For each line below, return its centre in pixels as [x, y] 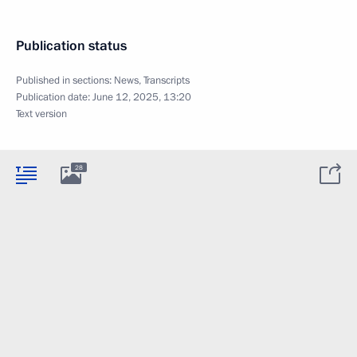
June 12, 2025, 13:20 [142, 97]
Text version [41, 114]
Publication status [71, 46]
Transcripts [167, 80]
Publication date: [54, 97]
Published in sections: [65, 80]
